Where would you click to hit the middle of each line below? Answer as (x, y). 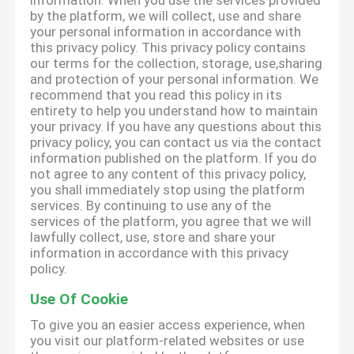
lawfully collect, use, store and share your (153, 237)
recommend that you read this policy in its (156, 95)
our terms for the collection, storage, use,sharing (177, 64)
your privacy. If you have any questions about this (176, 127)
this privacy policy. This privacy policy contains (168, 48)
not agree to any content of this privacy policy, (168, 174)
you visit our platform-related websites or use (168, 341)
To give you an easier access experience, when (168, 325)
